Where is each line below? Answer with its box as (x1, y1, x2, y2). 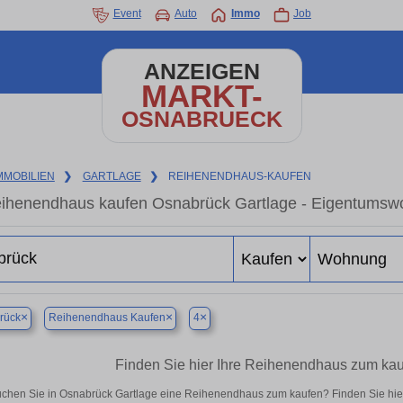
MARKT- (140, 78, 263, 113)
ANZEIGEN (143, 59, 260, 84)
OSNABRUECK (121, 107, 282, 131)
